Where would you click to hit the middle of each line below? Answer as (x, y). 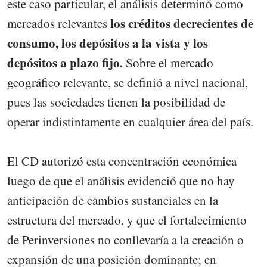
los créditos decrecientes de (180, 23)
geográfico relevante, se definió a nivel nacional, (128, 82)
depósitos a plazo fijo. (65, 62)
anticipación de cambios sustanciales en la (113, 200)
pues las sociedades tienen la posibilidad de (116, 102)
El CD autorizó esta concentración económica (122, 161)
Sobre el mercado (168, 62)
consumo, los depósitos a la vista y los (108, 43)
